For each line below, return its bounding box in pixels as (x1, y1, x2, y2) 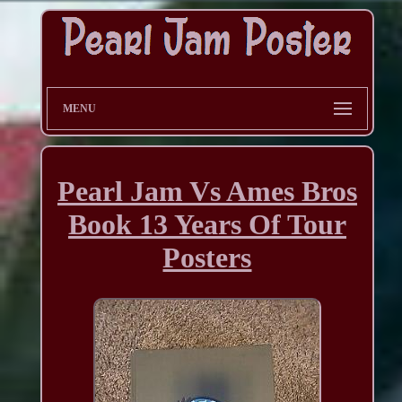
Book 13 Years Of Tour (67, 208, 346, 241)
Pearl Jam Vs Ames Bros (57, 175, 357, 208)
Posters (162, 241, 252, 275)
